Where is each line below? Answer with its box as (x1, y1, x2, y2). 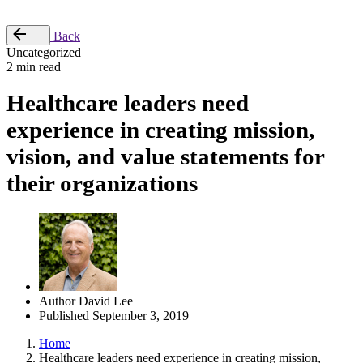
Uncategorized (6, 45, 81, 59)
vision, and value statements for (6, 143, 324, 170)
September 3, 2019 (89, 308, 189, 322)
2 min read (6, 60, 61, 74)
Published (39, 308, 89, 322)
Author (39, 293, 75, 308)
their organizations (6, 170, 198, 197)
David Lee (79, 293, 133, 308)
